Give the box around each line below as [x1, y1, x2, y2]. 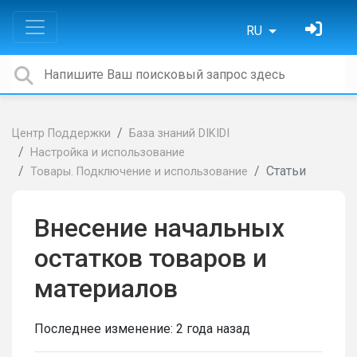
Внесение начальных [34, 213, 284, 243]
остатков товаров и [34, 243, 267, 273]
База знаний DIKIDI [129, 127, 229, 140]
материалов [34, 273, 178, 304]
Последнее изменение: [34, 321, 176, 336]
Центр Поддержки [12, 127, 111, 140]
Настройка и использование [30, 146, 185, 159]
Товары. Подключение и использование [30, 165, 248, 178]
